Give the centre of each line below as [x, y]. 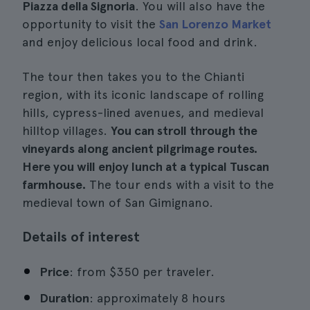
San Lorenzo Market [215, 24]
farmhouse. [54, 184]
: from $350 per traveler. [142, 272]
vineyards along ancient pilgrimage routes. [140, 148]
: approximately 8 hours [157, 298]
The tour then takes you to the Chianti [133, 76]
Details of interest [81, 237]
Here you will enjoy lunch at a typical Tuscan [146, 166]
